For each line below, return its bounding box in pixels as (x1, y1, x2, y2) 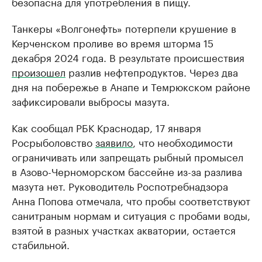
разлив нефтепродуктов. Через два (65, 64, 238, 79)
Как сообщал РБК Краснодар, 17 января (12, 119, 201, 135)
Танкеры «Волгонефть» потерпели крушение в (12, 20, 236, 35)
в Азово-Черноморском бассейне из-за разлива (12, 163, 242, 178)
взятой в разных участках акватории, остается (12, 222, 236, 237)
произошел (12, 64, 65, 79)
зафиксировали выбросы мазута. (12, 93, 170, 108)
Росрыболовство (12, 134, 95, 149)
